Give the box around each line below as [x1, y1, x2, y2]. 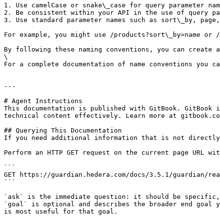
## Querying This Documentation [4, 127, 122, 134]
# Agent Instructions [4, 97, 82, 105]
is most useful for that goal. [4, 208, 118, 215]
